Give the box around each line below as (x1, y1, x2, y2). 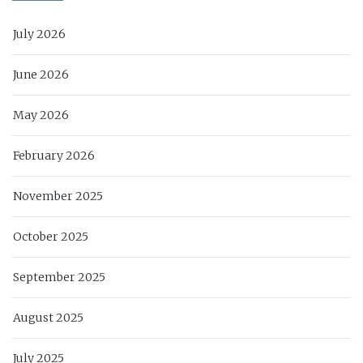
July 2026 (13, 27, 66, 42)
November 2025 (13, 189, 103, 204)
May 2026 (13, 108, 69, 123)
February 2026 (13, 148, 95, 164)
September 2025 (13, 270, 105, 285)
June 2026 (13, 67, 69, 83)
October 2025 (13, 229, 88, 245)
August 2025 (13, 310, 83, 326)
